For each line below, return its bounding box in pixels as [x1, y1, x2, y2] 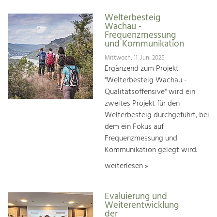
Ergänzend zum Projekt [105, 62, 179, 75]
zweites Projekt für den [105, 97, 180, 110]
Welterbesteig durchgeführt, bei [105, 108, 209, 122]
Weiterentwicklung [105, 198, 179, 213]
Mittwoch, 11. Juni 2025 [105, 52, 165, 63]
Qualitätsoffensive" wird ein [105, 85, 195, 98]
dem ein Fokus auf [105, 120, 164, 133]
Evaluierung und [105, 189, 167, 204]
